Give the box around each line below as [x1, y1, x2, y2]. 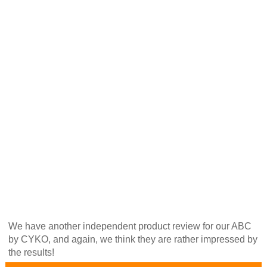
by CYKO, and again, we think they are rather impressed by [8, 234, 257, 245]
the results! [8, 247, 54, 258]
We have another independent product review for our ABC [8, 221, 252, 232]
